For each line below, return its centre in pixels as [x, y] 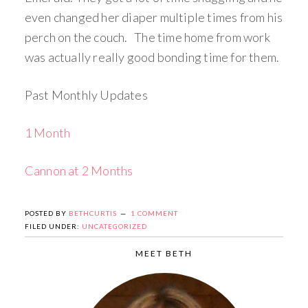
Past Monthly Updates [86, 95]
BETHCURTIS [92, 213]
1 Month [47, 133]
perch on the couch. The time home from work [147, 37]
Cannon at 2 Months [79, 171]
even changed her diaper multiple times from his [154, 18]
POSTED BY [46, 213]
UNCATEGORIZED [114, 227]
